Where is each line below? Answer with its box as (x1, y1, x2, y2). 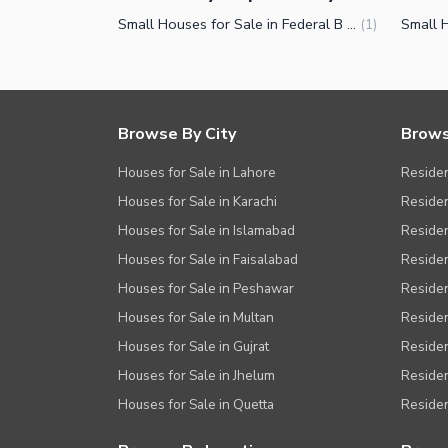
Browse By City (118, 123, 236, 146)
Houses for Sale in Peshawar (118, 279, 294, 299)
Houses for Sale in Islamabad (118, 221, 295, 241)
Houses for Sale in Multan (118, 308, 274, 328)
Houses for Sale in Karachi (118, 192, 277, 212)
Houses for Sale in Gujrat (118, 337, 269, 357)
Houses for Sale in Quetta (118, 395, 274, 415)
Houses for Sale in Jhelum (118, 366, 275, 386)
